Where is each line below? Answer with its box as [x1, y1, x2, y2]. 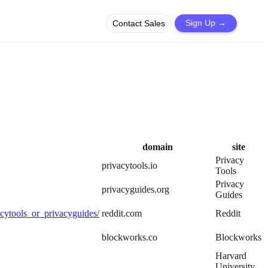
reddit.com [102, 208, 142, 218]
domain [142, 142, 173, 152]
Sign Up [185, 19, 218, 28]
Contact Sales [112, 19, 165, 28]
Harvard [215, 251, 246, 261]
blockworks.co [102, 232, 157, 242]
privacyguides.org [102, 184, 169, 194]
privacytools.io [102, 160, 157, 170]
